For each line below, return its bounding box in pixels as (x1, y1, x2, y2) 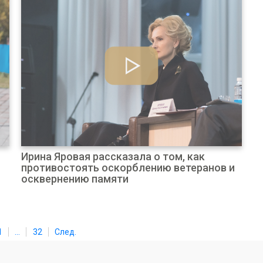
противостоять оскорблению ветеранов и (21, 161, 235, 174)
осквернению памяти (21, 173, 129, 185)
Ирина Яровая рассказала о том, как (21, 150, 205, 163)
